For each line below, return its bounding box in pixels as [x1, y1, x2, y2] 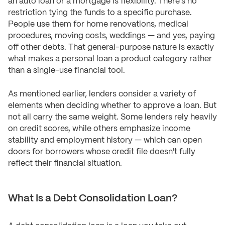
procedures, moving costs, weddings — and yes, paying [8, 32, 215, 40]
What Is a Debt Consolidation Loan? [8, 193, 177, 203]
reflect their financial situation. [8, 159, 122, 167]
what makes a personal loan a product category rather [8, 55, 212, 63]
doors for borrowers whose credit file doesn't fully [8, 148, 195, 156]
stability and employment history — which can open [8, 136, 202, 144]
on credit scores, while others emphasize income [8, 125, 190, 133]
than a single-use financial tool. [8, 66, 125, 74]
